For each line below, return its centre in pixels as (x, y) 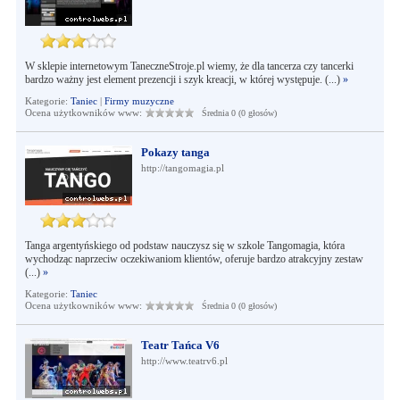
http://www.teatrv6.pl (184, 361)
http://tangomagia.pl (182, 168)
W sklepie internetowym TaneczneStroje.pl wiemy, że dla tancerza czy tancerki (189, 66)
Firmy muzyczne (139, 101)
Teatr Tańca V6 (180, 345)
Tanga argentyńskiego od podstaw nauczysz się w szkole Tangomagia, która (184, 246)
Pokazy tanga (175, 152)
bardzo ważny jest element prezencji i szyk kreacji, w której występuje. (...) (183, 79)
